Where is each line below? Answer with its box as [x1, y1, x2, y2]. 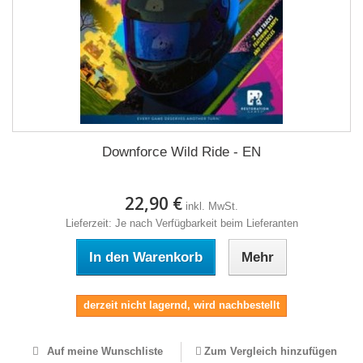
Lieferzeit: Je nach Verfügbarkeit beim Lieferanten [65, 217, 298, 229]
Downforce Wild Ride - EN [102, 144, 261, 160]
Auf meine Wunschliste [44, 345, 163, 357]
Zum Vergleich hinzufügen [204, 345, 337, 357]
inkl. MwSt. [186, 200, 238, 212]
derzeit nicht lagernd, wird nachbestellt [83, 299, 280, 311]
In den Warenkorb [89, 250, 203, 265]
